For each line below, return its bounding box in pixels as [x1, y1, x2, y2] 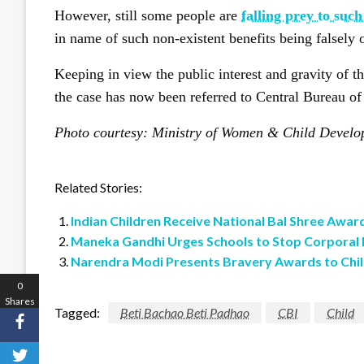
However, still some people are [54, 7, 241, 24]
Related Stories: [54, 180, 142, 196]
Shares [4, 294, 35, 307]
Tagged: [54, 305, 100, 321]
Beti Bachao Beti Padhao [120, 305, 249, 321]
